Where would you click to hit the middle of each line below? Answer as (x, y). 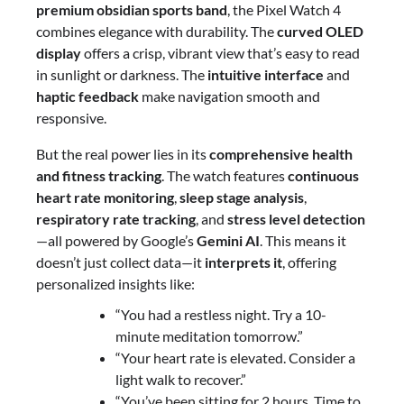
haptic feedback (87, 96)
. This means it (303, 241)
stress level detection (296, 219)
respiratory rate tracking (116, 219)
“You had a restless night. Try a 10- (221, 315)
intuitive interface (266, 75)
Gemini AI (228, 241)
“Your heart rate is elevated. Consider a (235, 358)
